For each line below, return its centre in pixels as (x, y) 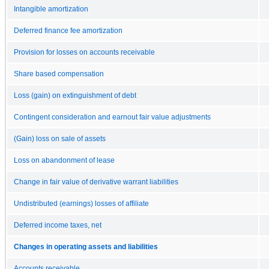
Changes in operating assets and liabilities (86, 246)
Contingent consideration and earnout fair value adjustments (112, 117)
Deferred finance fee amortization (68, 30)
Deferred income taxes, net (58, 225)
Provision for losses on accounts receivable (84, 52)
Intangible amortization (51, 9)
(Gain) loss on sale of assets (60, 138)
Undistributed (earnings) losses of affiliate (81, 203)
